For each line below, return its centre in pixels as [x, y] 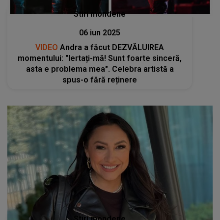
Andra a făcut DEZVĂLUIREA [111, 47]
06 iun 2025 [100, 32]
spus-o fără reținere [100, 80]
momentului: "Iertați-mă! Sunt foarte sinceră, [100, 58]
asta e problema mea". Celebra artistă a [100, 69]
